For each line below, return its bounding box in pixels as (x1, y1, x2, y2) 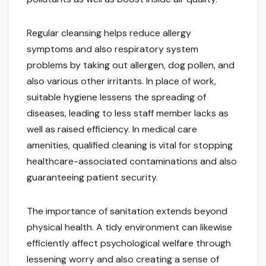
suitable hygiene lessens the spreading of (27, 91, 206, 104)
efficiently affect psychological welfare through (27, 237, 231, 250)
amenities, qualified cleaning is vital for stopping (27, 139, 233, 152)
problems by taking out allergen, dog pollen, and (27, 59, 235, 72)
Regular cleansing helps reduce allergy (27, 27, 191, 40)
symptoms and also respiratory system (27, 43, 198, 56)
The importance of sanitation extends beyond (27, 205, 227, 218)
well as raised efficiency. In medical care (27, 123, 197, 136)
